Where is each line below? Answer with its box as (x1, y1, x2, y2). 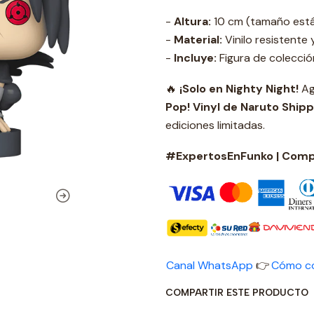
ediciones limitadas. (165, 117, 265, 132)
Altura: (174, 13, 211, 29)
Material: (174, 32, 222, 47)
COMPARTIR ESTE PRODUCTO (165, 287, 308, 299)
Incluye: (174, 50, 217, 65)
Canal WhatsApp (166, 258, 253, 273)
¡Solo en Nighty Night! (179, 81, 299, 96)
